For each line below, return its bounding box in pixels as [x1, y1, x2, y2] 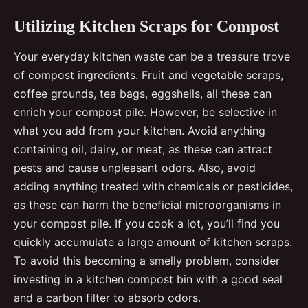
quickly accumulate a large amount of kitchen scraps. [14, 234, 292, 249]
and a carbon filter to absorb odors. [14, 290, 201, 305]
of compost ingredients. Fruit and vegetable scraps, [14, 67, 283, 82]
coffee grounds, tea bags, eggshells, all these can [14, 86, 272, 100]
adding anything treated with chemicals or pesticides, [14, 179, 293, 193]
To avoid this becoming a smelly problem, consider [14, 253, 280, 267]
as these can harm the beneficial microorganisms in [14, 197, 281, 212]
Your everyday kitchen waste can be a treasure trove [14, 49, 290, 63]
